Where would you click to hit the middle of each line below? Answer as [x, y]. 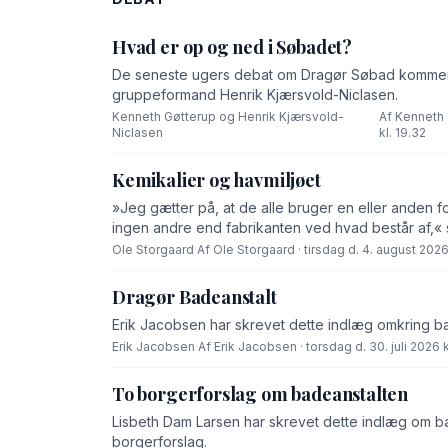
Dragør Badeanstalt [194, 297]
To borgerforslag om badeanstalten [260, 394]
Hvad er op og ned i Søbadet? [232, 47]
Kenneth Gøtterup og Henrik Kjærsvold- [228, 117]
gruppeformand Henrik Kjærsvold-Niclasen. [255, 95]
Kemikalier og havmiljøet [216, 180]
